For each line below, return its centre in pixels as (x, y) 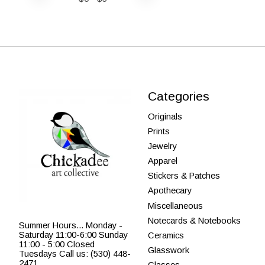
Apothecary (169, 191)
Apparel (162, 161)
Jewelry (162, 146)
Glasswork (168, 251)
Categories (178, 96)
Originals (165, 116)
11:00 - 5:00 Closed (57, 245)
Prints (159, 131)
